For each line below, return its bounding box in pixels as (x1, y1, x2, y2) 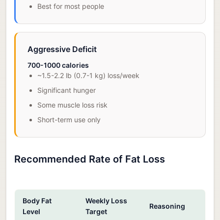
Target (85, 207, 107, 216)
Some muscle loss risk (37, 100, 108, 109)
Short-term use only (37, 115, 101, 124)
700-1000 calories (27, 60, 89, 69)
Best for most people (37, 1, 104, 10)
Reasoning (149, 201, 185, 210)
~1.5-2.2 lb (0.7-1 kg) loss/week (37, 71, 139, 80)
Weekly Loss (85, 196, 127, 205)
